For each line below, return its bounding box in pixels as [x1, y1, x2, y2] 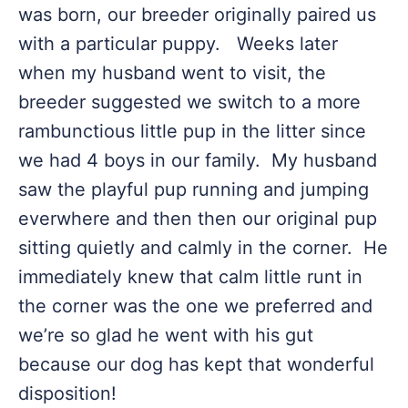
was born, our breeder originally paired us [18, 4, 376, 25]
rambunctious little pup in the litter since [18, 120, 366, 142]
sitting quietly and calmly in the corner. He [18, 237, 388, 259]
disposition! [18, 382, 117, 404]
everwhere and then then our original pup [18, 208, 377, 229]
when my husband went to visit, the [18, 62, 326, 84]
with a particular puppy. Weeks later [18, 33, 338, 55]
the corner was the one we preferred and [18, 295, 372, 317]
